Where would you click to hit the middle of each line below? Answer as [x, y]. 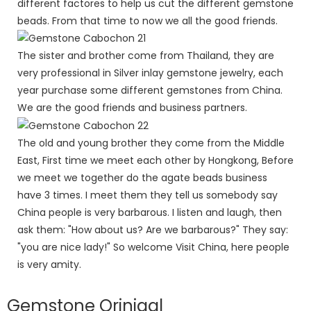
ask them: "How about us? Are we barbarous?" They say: [153, 229]
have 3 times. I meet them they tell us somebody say [148, 195]
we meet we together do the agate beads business [142, 177]
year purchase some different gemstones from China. [150, 91]
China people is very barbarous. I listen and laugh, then [150, 212]
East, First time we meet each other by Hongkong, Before [155, 160]
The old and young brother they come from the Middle [151, 143]
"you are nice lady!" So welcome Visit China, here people [153, 247]
